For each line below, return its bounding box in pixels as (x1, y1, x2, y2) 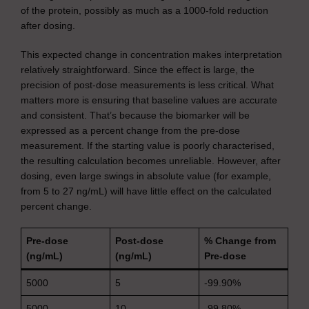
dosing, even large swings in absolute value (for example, (21, 170, 271, 181)
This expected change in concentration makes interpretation (21, 49, 282, 60)
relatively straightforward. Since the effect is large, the (21, 64, 255, 75)
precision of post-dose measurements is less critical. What (21, 79, 274, 90)
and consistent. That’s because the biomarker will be (21, 110, 250, 121)
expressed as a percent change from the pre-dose (21, 125, 240, 136)
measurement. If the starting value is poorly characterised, (21, 140, 275, 151)
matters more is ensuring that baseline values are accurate (21, 94, 277, 106)
